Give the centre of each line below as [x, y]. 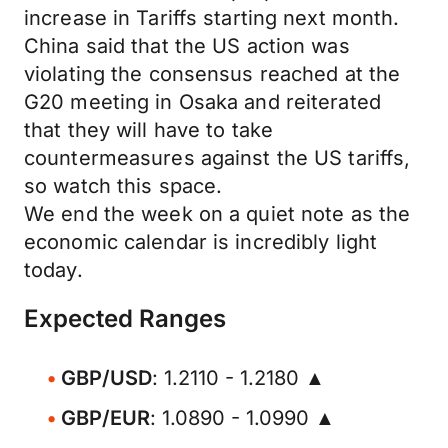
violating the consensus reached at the [212, 74]
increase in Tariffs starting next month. [212, 18]
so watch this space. [123, 186]
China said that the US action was [187, 46]
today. [53, 270]
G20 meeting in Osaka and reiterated [202, 102]
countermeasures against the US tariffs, [217, 158]
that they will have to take [149, 130]
